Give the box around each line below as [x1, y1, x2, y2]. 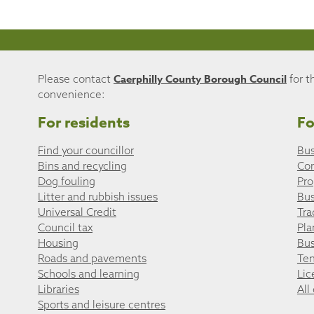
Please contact [37, 72, 114, 86]
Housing [37, 235, 78, 250]
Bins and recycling [37, 158, 127, 172]
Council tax [37, 220, 93, 234]
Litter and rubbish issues [37, 189, 158, 203]
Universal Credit [37, 205, 116, 219]
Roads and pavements [37, 251, 146, 265]
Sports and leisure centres [37, 297, 165, 311]
